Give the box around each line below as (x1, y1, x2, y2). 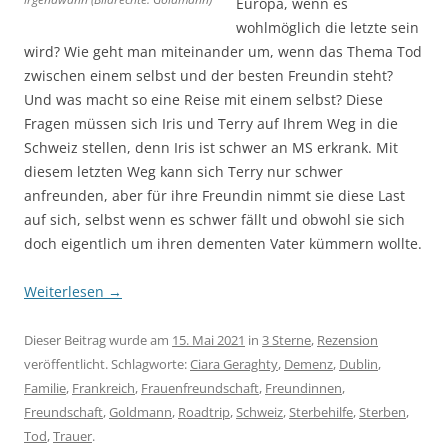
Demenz (284, 354, 333, 373)
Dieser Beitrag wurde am (24, 330, 172, 349)
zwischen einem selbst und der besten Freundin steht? (24, 65, 393, 85)
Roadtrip (178, 402, 230, 421)
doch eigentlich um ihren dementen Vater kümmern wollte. (24, 233, 422, 253)
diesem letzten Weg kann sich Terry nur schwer (24, 161, 343, 181)
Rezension (317, 330, 378, 349)
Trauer (53, 426, 92, 445)
